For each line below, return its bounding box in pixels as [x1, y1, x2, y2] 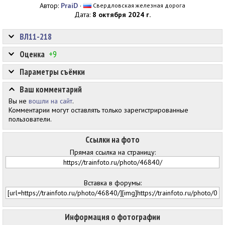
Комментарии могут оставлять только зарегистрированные [9, 105, 188, 115]
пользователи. [9, 115, 52, 124]
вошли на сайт [29, 96, 72, 105]
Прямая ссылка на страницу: [69, 148, 156, 157]
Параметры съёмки [20, 66, 85, 77]
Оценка [20, 49, 45, 60]
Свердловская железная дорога [91, 2, 185, 9]
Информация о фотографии [65, 211, 160, 222]
